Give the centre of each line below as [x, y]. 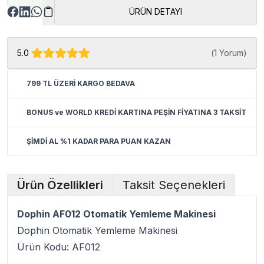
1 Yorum [229, 53]
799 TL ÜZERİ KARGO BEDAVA [81, 83]
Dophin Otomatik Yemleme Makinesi [97, 230]
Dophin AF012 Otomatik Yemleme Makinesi [116, 214]
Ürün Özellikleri [60, 185]
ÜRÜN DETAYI [156, 11]
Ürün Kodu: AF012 [59, 247]
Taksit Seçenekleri [174, 185]
